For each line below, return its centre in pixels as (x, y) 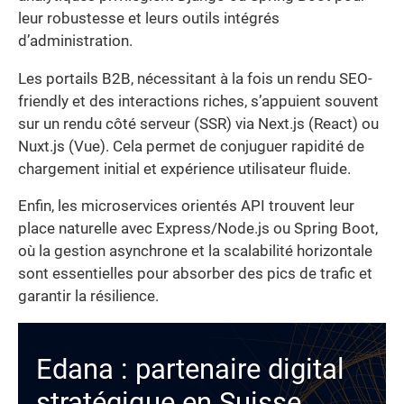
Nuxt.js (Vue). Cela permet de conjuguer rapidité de (191, 146)
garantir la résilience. (88, 297)
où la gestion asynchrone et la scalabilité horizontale (195, 252)
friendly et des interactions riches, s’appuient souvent (198, 101)
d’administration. (75, 41)
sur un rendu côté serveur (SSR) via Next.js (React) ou (198, 124)
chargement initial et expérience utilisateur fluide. (184, 169)
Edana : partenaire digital (190, 370)
